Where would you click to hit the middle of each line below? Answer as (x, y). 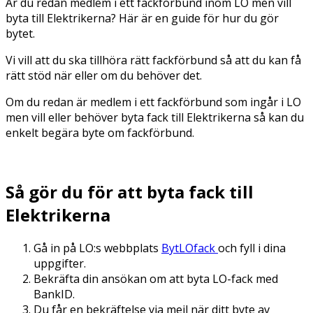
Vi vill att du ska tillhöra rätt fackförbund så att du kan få (153, 60)
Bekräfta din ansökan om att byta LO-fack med (156, 279)
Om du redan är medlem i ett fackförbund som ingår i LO (153, 102)
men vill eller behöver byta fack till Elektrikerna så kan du (155, 117)
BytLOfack (190, 248)
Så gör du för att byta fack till (130, 192)
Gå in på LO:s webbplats (97, 248)
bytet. (20, 33)
